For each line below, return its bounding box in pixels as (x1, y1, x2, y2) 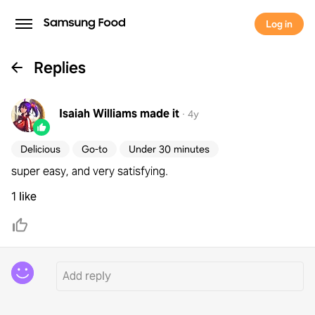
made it (140, 106, 179, 121)
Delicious (20, 143, 60, 155)
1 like (11, 189, 37, 204)
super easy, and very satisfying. (11, 164, 168, 179)
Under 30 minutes (129, 143, 210, 155)
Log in (266, 18, 292, 30)
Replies (34, 57, 86, 78)
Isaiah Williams (59, 106, 137, 121)
